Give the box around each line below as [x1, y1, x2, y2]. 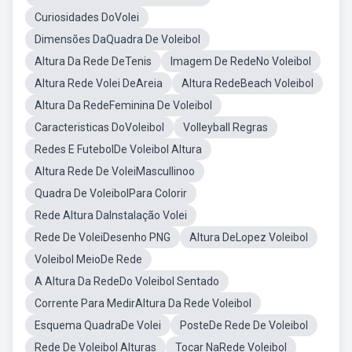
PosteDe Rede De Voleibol [180, 319, 308, 332]
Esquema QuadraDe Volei [35, 319, 161, 332]
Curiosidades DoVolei [35, 11, 139, 24]
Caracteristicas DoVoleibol [35, 121, 164, 134]
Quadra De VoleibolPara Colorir [35, 187, 187, 200]
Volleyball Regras [183, 121, 268, 134]
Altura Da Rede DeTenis [35, 55, 152, 68]
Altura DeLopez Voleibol [189, 231, 308, 244]
